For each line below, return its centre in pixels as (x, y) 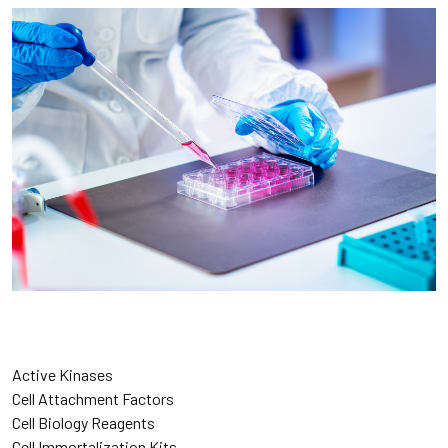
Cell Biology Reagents (83, 422)
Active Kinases (62, 374)
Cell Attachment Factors (93, 398)
